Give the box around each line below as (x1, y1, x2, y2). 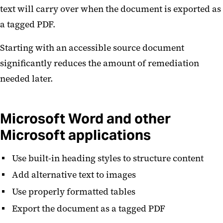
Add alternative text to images (12, 169, 138, 181)
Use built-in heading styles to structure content (12, 152, 206, 164)
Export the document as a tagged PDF (12, 202, 167, 215)
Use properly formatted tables (12, 186, 137, 198)
